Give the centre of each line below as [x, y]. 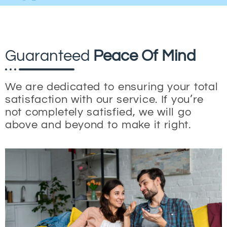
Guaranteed [49, 56]
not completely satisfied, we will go [99, 112]
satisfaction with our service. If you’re [105, 99]
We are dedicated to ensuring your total [112, 87]
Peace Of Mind [144, 56]
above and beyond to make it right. [98, 125]
